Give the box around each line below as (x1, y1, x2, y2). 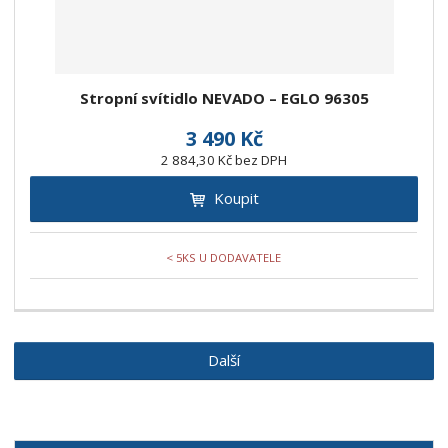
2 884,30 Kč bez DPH (161, 151, 287, 170)
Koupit (213, 188, 259, 209)
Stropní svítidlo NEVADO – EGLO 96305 (79, 88, 369, 109)
